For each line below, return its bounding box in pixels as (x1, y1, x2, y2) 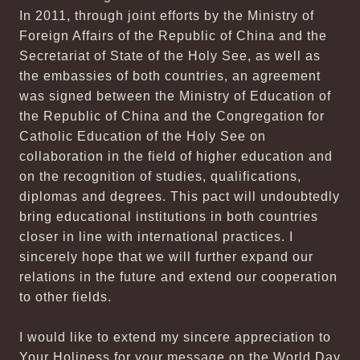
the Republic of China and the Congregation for (19, 109, 325, 123)
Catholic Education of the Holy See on (19, 129, 266, 143)
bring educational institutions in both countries (19, 210, 318, 223)
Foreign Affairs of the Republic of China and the (19, 29, 327, 43)
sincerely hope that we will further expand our (19, 250, 313, 264)
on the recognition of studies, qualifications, (19, 170, 301, 183)
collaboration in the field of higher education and (19, 149, 333, 163)
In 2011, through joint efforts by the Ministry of (19, 9, 314, 22)
